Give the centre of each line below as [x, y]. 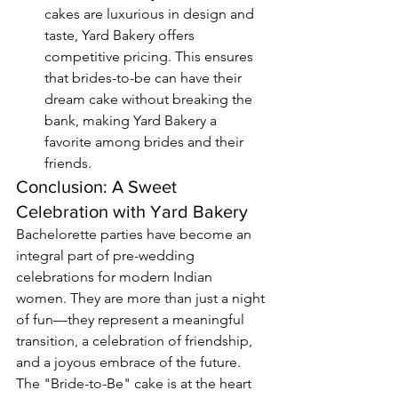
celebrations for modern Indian [116, 277]
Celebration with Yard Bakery [132, 212]
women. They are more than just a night [142, 298]
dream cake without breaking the [150, 99]
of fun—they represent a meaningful [132, 320]
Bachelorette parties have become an [135, 235]
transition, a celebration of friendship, [136, 341]
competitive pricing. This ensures [151, 57]
